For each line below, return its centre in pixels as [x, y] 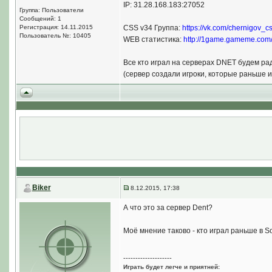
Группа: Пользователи [51, 10]
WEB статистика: [153, 39]
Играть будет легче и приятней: [171, 267]
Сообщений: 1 [40, 19]
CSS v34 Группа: [152, 28]
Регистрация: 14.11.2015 [56, 27]
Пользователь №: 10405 [55, 36]
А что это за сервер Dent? [168, 208]
